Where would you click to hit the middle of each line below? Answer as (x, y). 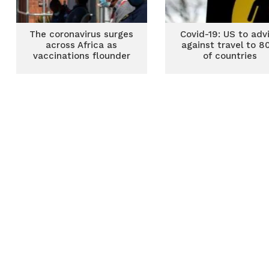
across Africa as (82, 45)
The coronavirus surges (82, 34)
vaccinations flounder (81, 56)
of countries (230, 56)
